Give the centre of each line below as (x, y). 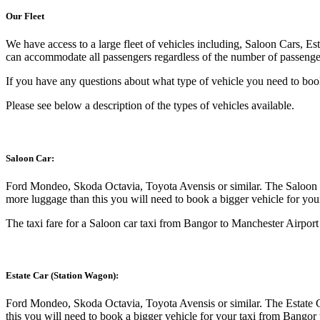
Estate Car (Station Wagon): (62, 275)
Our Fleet (25, 16)
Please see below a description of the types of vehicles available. (150, 106)
